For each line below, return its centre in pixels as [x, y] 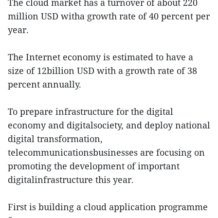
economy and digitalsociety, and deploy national [109, 125]
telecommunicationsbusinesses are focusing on [106, 152]
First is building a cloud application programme [108, 207]
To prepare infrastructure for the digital [91, 111]
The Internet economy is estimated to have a [100, 57]
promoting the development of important [94, 166]
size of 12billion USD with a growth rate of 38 [102, 71]
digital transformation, [55, 139]
